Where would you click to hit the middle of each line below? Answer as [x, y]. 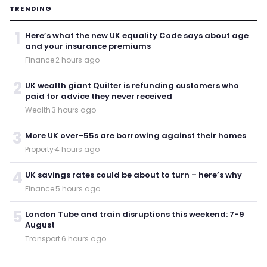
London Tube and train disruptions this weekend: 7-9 [135, 215]
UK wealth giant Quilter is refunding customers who [132, 86]
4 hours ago [77, 150]
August [40, 225]
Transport [43, 239]
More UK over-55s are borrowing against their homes [136, 136]
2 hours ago [77, 60]
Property [39, 150]
